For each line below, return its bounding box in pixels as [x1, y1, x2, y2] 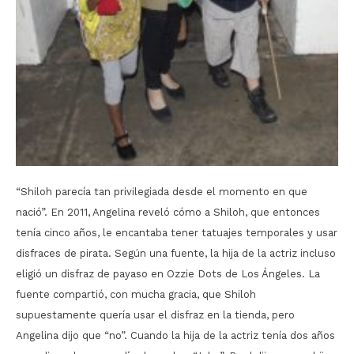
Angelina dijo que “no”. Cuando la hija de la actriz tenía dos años [16, 329, 335, 341]
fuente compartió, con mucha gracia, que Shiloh [16, 288, 256, 300]
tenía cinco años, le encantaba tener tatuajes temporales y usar [16, 226, 337, 239]
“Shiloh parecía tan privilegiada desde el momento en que [16, 185, 307, 198]
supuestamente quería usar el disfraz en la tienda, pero [16, 308, 295, 321]
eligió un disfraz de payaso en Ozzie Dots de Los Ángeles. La [16, 267, 320, 280]
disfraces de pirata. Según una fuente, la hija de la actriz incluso [16, 247, 336, 259]
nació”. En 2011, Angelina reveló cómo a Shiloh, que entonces [16, 205, 320, 218]
